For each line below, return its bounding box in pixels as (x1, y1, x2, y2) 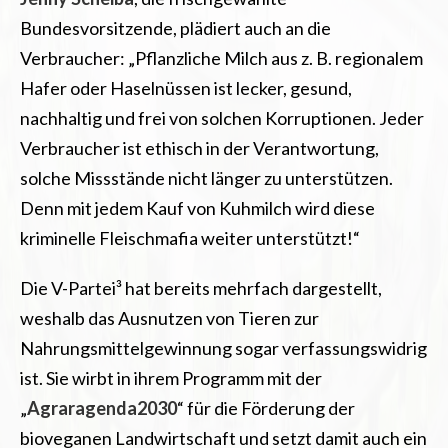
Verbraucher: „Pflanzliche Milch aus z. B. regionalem (20, 46, 423, 69)
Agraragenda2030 (27, 396, 177, 419)
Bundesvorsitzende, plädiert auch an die (20, 16, 331, 39)
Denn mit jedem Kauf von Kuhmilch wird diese (20, 196, 375, 219)
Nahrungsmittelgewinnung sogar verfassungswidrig (20, 336, 427, 359)
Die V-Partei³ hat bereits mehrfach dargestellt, (20, 276, 382, 299)
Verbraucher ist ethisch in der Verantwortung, (20, 136, 379, 159)
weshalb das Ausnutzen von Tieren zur (20, 306, 319, 329)
